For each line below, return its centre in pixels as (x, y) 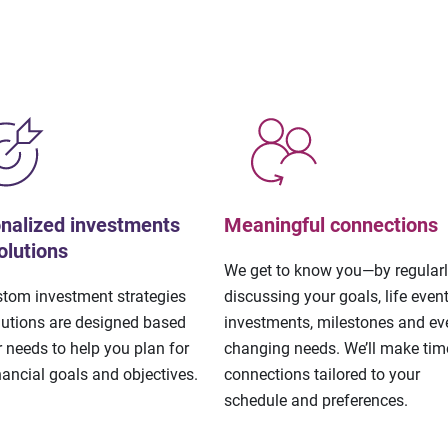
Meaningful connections (331, 225)
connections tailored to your (322, 375)
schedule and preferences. (316, 401)
